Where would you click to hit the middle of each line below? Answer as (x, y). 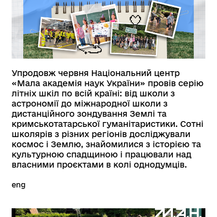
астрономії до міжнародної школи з (90, 104)
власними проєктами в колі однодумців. (99, 165)
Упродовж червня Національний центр (96, 73)
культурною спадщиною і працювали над (101, 155)
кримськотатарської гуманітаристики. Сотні (108, 124)
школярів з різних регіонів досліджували (101, 134)
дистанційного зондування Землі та (89, 114)
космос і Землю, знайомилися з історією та (106, 144)
